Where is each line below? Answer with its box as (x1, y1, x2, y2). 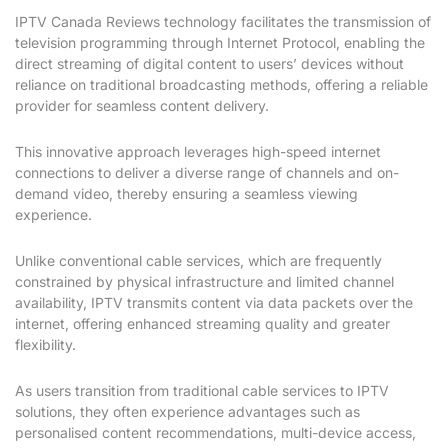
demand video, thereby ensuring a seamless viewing (15, 185, 358, 203)
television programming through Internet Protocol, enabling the (15, 34, 425, 52)
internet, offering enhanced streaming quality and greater (15, 315, 390, 333)
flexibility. (15, 336, 76, 354)
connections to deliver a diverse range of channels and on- (15, 164, 399, 182)
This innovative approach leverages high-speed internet (15, 143, 381, 161)
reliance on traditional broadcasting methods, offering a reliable (15, 76, 428, 94)
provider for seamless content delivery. (15, 97, 269, 115)
